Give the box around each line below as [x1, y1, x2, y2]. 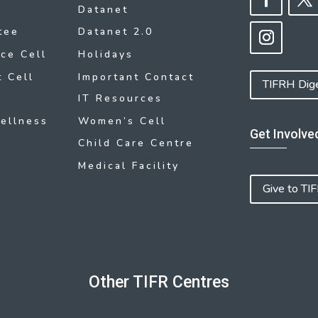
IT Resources [77, 92, 163, 106]
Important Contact [77, 70, 194, 84]
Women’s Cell [77, 114, 166, 128]
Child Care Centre [77, 136, 194, 150]
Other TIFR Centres [89, 273, 229, 292]
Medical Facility [77, 158, 180, 172]
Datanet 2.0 [77, 25, 153, 39]
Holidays [77, 47, 133, 61]
